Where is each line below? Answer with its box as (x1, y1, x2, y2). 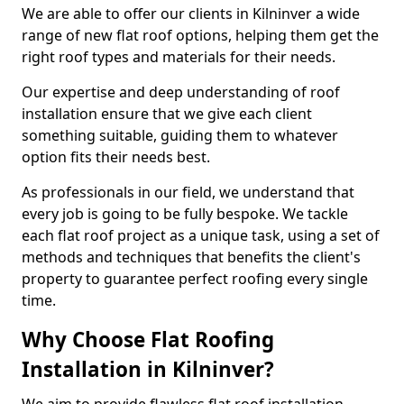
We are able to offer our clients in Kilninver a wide (22, 4, 360, 23)
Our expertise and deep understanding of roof (22, 82, 340, 102)
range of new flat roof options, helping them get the (22, 25, 379, 45)
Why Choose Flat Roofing (22, 326, 274, 353)
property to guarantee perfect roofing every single (22, 269, 368, 289)
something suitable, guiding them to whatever (22, 125, 338, 145)
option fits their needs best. (22, 147, 210, 167)
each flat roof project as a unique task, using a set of (22, 225, 380, 245)
